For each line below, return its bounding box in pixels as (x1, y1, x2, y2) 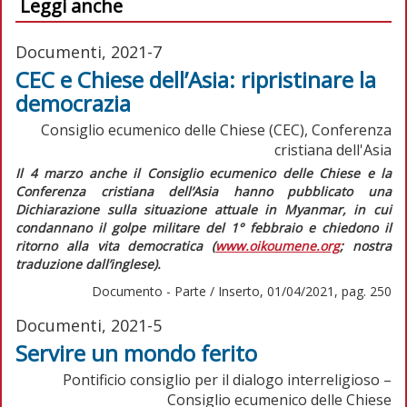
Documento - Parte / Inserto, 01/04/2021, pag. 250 (92, 282, 392, 300)
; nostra (340, 236, 392, 254)
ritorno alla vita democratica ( (15, 236, 216, 254)
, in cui (342, 200, 392, 218)
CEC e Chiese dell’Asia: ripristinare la (15, 64, 376, 94)
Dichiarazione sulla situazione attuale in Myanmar (15, 200, 342, 218)
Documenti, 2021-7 (15, 40, 162, 63)
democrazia (15, 87, 131, 118)
